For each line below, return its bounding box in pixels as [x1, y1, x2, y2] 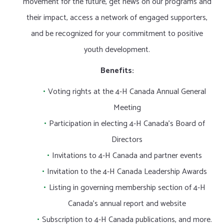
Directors [111, 133, 142, 146]
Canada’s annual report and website [68, 197, 186, 210]
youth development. [84, 43, 150, 56]
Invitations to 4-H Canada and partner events [52, 149, 202, 162]
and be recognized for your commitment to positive [31, 27, 203, 40]
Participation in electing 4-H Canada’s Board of [49, 117, 205, 130]
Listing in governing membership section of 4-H [48, 181, 205, 194]
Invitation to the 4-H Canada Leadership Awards [47, 165, 207, 178]
